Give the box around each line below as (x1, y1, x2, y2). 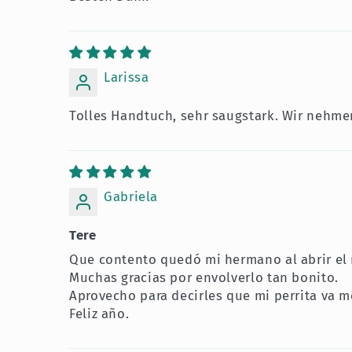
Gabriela (104, 188, 159, 204)
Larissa (104, 68, 149, 85)
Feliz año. (69, 305, 130, 321)
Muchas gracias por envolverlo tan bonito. (69, 269, 339, 285)
